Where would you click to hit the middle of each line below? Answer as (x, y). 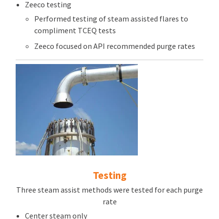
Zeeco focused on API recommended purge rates (115, 46)
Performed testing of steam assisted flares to (111, 19)
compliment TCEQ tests (75, 31)
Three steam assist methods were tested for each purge (109, 189)
